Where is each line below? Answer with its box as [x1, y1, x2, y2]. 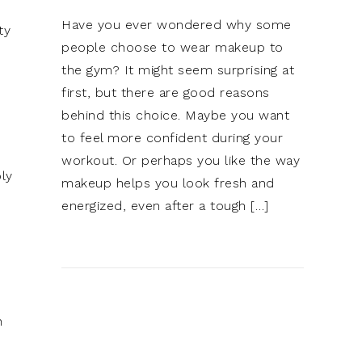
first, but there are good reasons [61, 85, 270, 100]
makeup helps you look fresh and [61, 175, 275, 191]
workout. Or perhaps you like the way [61, 153, 300, 168]
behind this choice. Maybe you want [61, 107, 289, 123]
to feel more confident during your [61, 130, 283, 145]
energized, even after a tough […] [61, 198, 269, 213]
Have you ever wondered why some [61, 17, 292, 32]
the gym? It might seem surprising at [61, 62, 294, 78]
